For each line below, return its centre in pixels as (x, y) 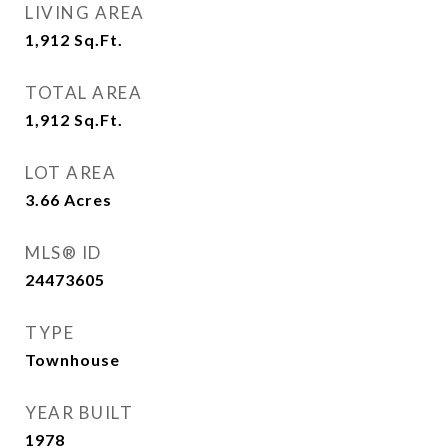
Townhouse (72, 359)
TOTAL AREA (83, 92)
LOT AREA (70, 172)
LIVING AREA (85, 12)
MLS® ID (63, 252)
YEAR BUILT (79, 412)
